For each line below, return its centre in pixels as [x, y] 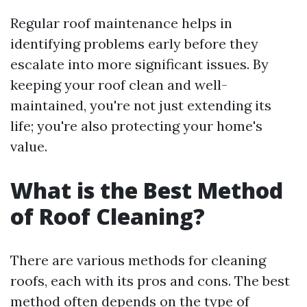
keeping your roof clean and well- [119, 85]
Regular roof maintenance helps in [121, 23]
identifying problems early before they [134, 44]
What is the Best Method [147, 190]
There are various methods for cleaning [138, 260]
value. [29, 146]
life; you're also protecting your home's [136, 126]
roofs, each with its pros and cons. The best [150, 281]
